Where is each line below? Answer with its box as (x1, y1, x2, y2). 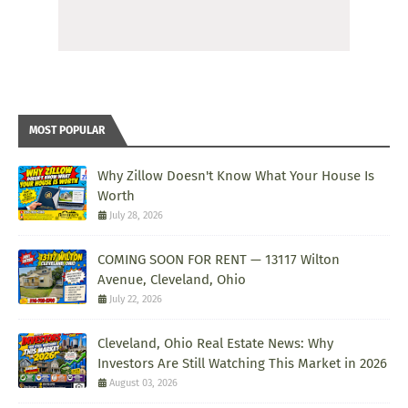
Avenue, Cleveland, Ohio (97, 271, 246, 289)
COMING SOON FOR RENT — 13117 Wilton (97, 251, 340, 269)
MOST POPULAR (29, 124, 105, 138)
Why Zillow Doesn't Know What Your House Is (97, 168, 374, 185)
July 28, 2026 (109, 209, 163, 222)
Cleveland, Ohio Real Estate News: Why (97, 335, 333, 352)
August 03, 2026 (109, 377, 178, 390)
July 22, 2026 (109, 293, 162, 306)
